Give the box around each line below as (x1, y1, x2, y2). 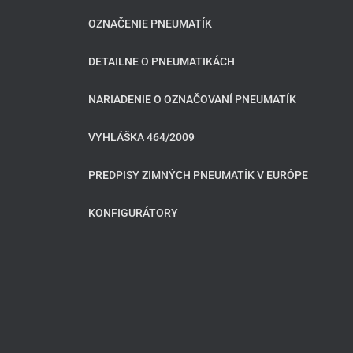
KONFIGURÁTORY (88, 206, 178, 219)
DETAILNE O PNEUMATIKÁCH (88, 55, 235, 68)
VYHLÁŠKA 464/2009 (88, 131, 195, 143)
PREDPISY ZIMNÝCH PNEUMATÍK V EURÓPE (88, 169, 308, 181)
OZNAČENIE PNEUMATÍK (88, 17, 212, 30)
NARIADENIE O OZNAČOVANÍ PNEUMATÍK (88, 93, 296, 106)
